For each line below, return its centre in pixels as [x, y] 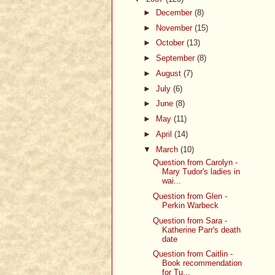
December [175, 12]
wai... [172, 181]
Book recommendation [202, 263]
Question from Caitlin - [193, 254]
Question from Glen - [190, 196]
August [169, 73]
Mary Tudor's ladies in [201, 172]
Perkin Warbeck [191, 205]
